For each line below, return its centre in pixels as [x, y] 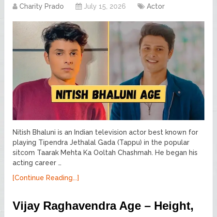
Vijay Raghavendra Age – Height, [103, 205]
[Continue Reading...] [46, 178]
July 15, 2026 [105, 7]
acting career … [37, 163]
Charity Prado [42, 7]
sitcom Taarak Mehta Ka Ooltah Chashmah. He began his [105, 152]
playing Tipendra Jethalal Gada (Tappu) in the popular [101, 142]
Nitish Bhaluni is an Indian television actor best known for [106, 132]
